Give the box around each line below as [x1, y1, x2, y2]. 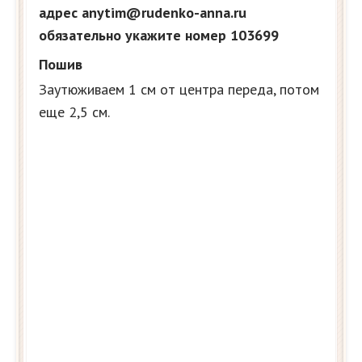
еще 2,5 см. [39, 102, 110, 121]
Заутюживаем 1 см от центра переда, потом [39, 79, 319, 99]
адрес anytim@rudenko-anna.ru [39, 2, 246, 22]
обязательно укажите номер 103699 [39, 25, 279, 44]
